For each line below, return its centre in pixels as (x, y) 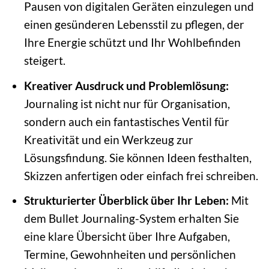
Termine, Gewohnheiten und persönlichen (130, 255)
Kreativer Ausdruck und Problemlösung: (126, 85)
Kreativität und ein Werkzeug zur (108, 139)
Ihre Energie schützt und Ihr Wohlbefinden (132, 42)
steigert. (44, 60)
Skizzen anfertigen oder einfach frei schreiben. (141, 175)
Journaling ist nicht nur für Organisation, (127, 103)
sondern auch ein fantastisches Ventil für (126, 121)
